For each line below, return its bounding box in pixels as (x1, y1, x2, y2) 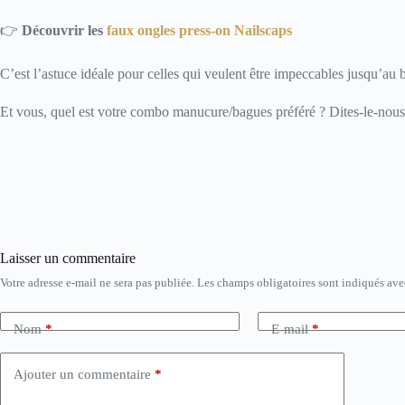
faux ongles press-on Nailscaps (107, 22, 292, 38)
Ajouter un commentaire (14, 367, 151, 382)
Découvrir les (22, 22, 107, 38)
